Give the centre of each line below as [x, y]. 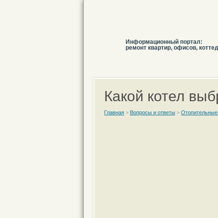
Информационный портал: [164, 42]
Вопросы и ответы [153, 112]
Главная [114, 112]
